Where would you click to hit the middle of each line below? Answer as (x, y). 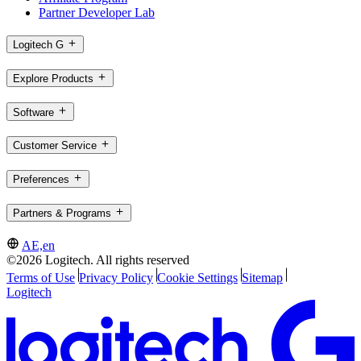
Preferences (41, 180)
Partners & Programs (62, 213)
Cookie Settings (197, 277)
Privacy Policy (116, 277)
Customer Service (55, 146)
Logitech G (38, 45)
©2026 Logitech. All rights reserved (98, 259)
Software (33, 112)
